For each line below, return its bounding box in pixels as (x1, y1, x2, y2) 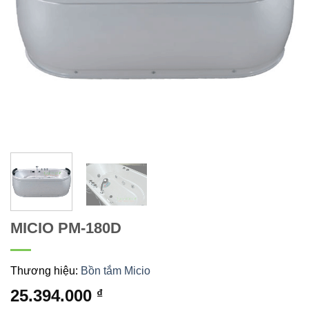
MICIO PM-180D (10, 219, 121, 237)
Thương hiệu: (10, 264, 81, 277)
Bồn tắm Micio (81, 264, 150, 277)
